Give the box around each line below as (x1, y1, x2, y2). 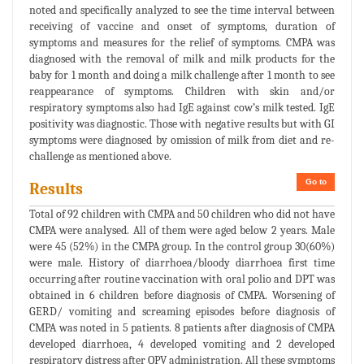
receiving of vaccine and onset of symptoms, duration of (29, 19, 335, 33)
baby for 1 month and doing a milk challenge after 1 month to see (29, 67, 335, 82)
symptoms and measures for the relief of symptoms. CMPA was (29, 35, 335, 50)
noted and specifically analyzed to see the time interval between (29, 2, 335, 17)
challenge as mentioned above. (29, 149, 171, 163)
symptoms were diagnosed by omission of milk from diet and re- (29, 132, 335, 147)
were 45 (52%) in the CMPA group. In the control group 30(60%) (29, 239, 335, 253)
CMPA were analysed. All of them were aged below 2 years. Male (29, 223, 335, 237)
